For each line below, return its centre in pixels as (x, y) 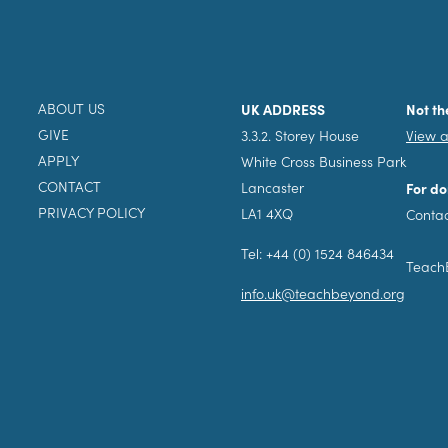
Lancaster (272, 188)
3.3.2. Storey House (300, 136)
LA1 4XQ (267, 214)
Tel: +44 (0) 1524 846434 (317, 254)
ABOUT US (71, 109)
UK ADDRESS (283, 109)
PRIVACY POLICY (91, 213)
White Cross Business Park (323, 162)
